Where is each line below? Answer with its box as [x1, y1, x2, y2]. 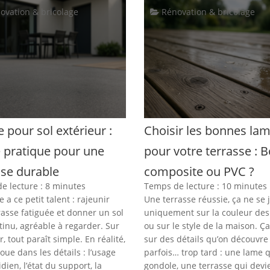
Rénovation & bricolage [159, 6, 255, 17]
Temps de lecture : [143, 180, 222, 192]
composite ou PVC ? [143, 163, 254, 180]
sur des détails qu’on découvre [143, 233, 268, 245]
